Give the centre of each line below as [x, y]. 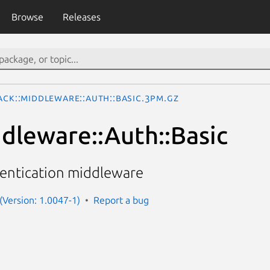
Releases [81, 17]
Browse [27, 17]
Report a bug [121, 200]
